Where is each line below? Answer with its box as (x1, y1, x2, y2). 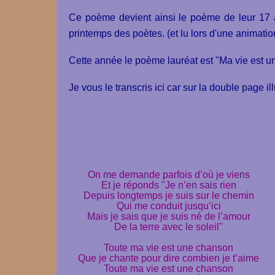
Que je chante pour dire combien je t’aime (78, 252, 259, 263)
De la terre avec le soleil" (114, 221, 223, 232)
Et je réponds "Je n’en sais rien (101, 179, 236, 190)
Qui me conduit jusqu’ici (116, 200, 221, 211)
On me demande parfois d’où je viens (87, 169, 250, 180)
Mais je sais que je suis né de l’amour (87, 211, 250, 222)
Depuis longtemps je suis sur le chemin (83, 190, 254, 201)
